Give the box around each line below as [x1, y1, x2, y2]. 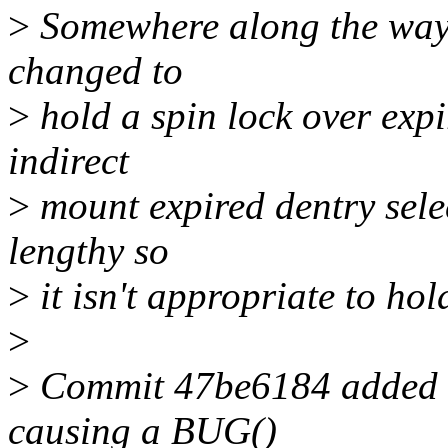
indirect [8, 139, 129, 183]
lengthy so [8, 229, 169, 273]
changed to [8, 49, 183, 93]
